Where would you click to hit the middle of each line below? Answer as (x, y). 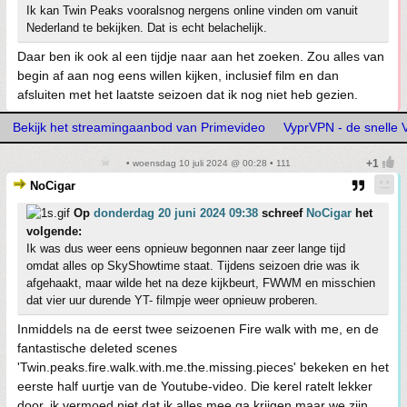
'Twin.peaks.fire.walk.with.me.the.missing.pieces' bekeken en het (203, 367)
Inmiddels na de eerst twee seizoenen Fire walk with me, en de (198, 329)
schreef (282, 213)
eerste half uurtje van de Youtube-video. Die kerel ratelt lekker (195, 386)
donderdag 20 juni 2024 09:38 (176, 213)
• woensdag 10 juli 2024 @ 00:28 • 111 (207, 163)
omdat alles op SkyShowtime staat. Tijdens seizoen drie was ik (193, 266)
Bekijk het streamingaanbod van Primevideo (139, 127)
